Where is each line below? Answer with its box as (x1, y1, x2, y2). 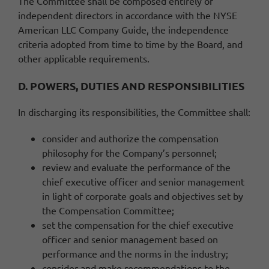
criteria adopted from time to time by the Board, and (18, 38, 243, 50)
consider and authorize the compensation (42, 132, 219, 145)
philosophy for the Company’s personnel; (42, 147, 217, 159)
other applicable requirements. (18, 52, 150, 65)
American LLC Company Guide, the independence (18, 23, 229, 36)
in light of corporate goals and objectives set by (42, 190, 243, 202)
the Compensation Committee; (42, 204, 174, 217)
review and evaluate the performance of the (42, 161, 231, 174)
